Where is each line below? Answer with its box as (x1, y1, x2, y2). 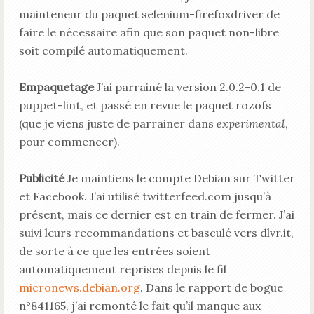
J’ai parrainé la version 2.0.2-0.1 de (93, 80, 281, 94)
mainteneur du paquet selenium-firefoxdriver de (18, 7, 280, 21)
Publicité (18, 171, 64, 185)
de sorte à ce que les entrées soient (18, 244, 210, 258)
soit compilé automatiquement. (18, 43, 188, 57)
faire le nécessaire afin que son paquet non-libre (18, 25, 279, 39)
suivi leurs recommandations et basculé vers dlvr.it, (18, 226, 294, 240)
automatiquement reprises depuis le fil (18, 262, 226, 276)
